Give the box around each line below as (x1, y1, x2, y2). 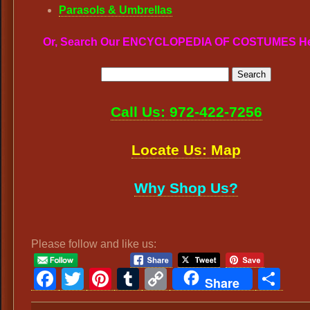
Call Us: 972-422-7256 (110, 104, 262, 120)
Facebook (56, 266, 161, 291)
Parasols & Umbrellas (59, 3, 172, 16)
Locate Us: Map (131, 142, 241, 158)
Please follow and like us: (31, 238, 156, 250)
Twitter (84, 266, 156, 291)
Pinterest (111, 266, 207, 291)
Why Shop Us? (134, 180, 239, 197)
